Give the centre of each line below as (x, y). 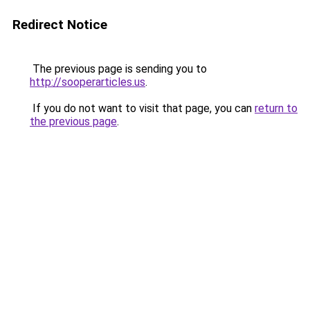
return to (276, 108)
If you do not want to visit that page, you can (142, 108)
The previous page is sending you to (118, 69)
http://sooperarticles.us (88, 82)
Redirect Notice (60, 25)
